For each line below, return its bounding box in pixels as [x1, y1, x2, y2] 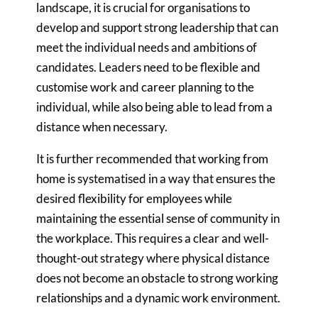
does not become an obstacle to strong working [36, 270, 279, 285]
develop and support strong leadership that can [36, 19, 279, 35]
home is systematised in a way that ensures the [36, 170, 276, 186]
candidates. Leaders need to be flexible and [36, 59, 261, 75]
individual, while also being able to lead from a [36, 99, 273, 114]
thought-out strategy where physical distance [36, 250, 270, 265]
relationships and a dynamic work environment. [36, 290, 281, 305]
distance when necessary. [36, 119, 168, 134]
